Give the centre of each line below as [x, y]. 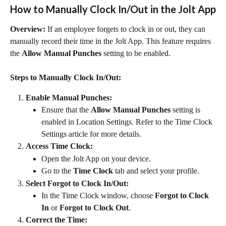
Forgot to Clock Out [94, 208]
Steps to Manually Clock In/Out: [66, 77]
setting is [186, 110]
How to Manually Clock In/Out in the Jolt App [113, 9]
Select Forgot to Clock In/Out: [77, 183]
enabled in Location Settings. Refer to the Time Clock [128, 122]
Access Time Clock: [59, 146]
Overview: [28, 29]
